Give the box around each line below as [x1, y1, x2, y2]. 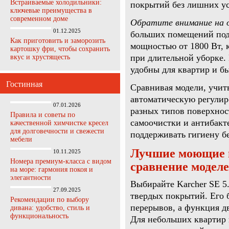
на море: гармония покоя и [10, 166, 93, 173]
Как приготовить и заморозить [10, 37, 105, 44]
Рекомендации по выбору [10, 196, 89, 203]
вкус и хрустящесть [10, 53, 70, 61]
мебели [10, 135, 32, 143]
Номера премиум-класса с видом [10, 157, 111, 165]
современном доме [10, 15, 68, 22]
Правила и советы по [10, 111, 75, 119]
